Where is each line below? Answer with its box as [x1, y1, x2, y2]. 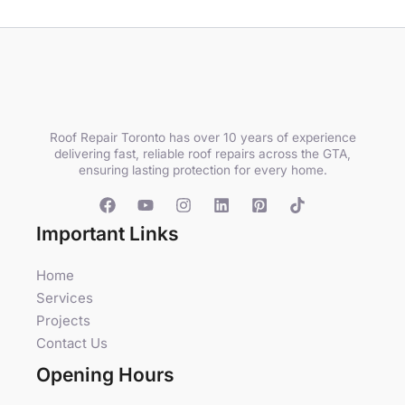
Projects [36, 312, 90, 329]
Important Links [36, 222, 179, 245]
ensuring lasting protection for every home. [78, 163, 327, 178]
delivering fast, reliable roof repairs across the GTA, [54, 146, 351, 162]
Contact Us [36, 334, 108, 352]
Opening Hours [36, 363, 174, 386]
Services [36, 289, 93, 306]
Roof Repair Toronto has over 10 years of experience [49, 130, 356, 146]
